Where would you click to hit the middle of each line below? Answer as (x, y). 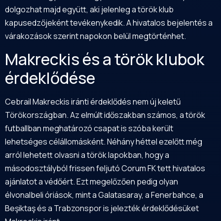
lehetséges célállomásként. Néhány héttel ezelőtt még (104, 142)
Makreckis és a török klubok (105, 59)
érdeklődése (50, 78)
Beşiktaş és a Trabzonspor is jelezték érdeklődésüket (102, 208)
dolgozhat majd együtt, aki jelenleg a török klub (89, 9)
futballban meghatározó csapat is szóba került (89, 129)
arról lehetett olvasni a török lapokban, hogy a (87, 155)
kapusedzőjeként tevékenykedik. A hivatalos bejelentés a (109, 22)
